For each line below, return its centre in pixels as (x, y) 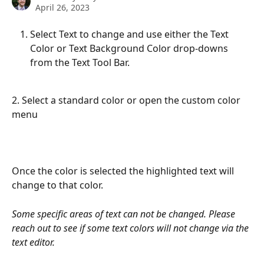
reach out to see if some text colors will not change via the (131, 228)
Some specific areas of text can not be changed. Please (125, 214)
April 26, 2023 (62, 7)
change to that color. (59, 185)
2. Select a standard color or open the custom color (127, 100)
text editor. (34, 242)
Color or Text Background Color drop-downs (130, 48)
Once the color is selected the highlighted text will (124, 171)
